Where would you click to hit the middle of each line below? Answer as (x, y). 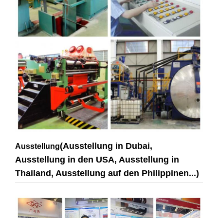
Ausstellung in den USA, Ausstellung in (97, 160)
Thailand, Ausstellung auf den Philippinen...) (107, 173)
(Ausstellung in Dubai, (106, 146)
